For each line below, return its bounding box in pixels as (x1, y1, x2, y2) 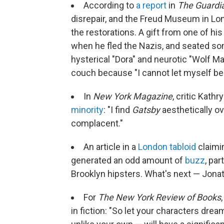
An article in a (83, 141, 138, 152)
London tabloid (138, 141, 196, 152)
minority (71, 104, 103, 115)
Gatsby (132, 104, 160, 115)
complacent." (71, 117, 123, 128)
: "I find (103, 104, 132, 115)
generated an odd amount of (71, 154, 185, 165)
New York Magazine (93, 90, 172, 101)
